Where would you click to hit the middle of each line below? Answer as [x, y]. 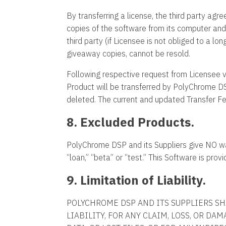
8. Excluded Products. [130, 122]
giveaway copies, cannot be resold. [128, 53]
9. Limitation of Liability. [136, 180]
